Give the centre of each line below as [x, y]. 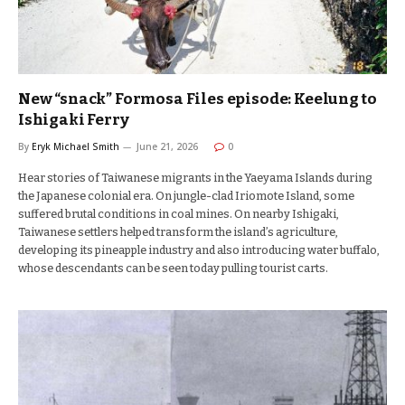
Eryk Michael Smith [75, 146]
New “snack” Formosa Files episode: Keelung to [198, 99]
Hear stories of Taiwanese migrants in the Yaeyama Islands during [195, 178]
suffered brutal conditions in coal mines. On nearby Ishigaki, [179, 214]
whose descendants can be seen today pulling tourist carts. [173, 268]
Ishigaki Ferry [74, 120]
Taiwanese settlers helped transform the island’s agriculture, [178, 232]
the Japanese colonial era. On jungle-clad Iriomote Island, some [186, 196]
